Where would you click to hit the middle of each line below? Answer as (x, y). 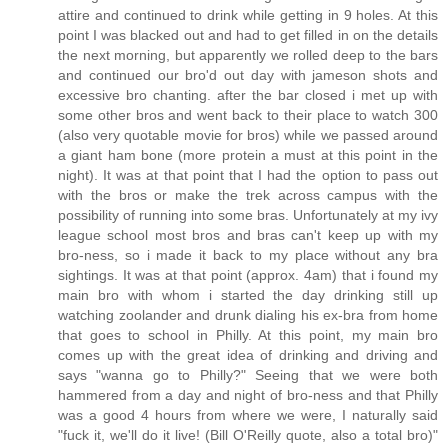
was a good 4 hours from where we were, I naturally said (248, 415)
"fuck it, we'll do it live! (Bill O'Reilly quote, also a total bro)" (248, 435)
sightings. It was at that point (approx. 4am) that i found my (248, 275)
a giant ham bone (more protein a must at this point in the (248, 155)
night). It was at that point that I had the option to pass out (248, 175)
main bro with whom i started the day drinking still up (248, 295)
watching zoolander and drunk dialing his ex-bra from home (248, 315)
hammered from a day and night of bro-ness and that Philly (248, 395)
